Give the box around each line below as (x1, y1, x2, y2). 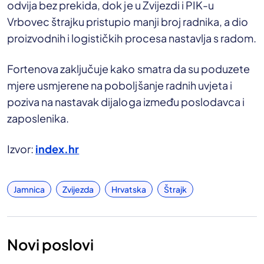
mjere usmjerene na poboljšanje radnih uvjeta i (7, 78, 232, 92)
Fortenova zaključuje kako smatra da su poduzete (7, 61, 250, 75)
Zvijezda (62, 183, 94, 194)
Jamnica (14, 183, 45, 194)
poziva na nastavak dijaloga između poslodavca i (7, 94, 245, 108)
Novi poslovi (7, 235, 94, 254)
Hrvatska (111, 183, 146, 194)
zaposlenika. (7, 111, 70, 125)
